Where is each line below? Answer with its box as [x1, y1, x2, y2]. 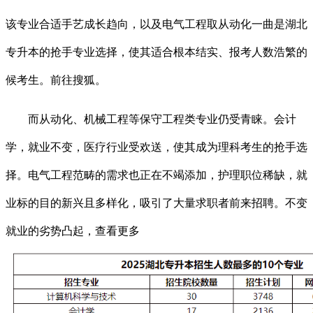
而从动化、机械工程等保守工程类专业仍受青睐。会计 [6, 113, 296, 126]
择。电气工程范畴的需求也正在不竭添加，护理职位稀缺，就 [6, 169, 307, 182]
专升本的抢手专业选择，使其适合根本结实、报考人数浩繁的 [6, 46, 307, 59]
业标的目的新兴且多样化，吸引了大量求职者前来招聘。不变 [6, 197, 307, 210]
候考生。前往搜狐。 [6, 74, 106, 87]
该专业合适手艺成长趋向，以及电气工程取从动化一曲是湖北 [6, 18, 307, 31]
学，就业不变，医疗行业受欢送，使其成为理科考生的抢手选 [6, 141, 307, 154]
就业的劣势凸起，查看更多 [6, 225, 140, 238]
